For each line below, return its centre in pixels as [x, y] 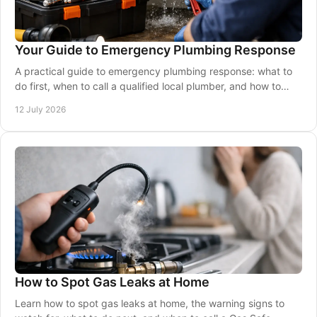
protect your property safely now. [92, 101]
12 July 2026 [40, 109]
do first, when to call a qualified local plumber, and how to [148, 86]
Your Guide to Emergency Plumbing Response [155, 50]
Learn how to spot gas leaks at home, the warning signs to [150, 303]
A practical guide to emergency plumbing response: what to [154, 71]
